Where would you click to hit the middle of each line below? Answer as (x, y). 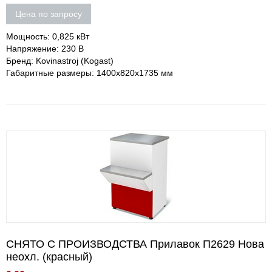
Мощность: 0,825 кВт (48, 36)
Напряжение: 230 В (45, 49)
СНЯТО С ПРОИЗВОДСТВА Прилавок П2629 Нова (135, 244)
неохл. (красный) (49, 257)
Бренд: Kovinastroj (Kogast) (60, 61)
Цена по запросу (49, 14)
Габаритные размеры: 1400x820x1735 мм (90, 73)
